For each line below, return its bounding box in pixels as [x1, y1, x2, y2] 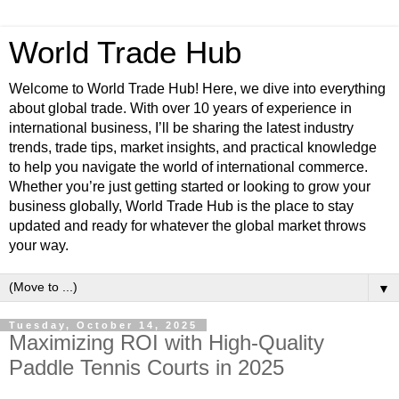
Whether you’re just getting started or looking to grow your [9, 179, 370, 194]
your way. [9, 238, 69, 253]
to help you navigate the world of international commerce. [9, 159, 368, 175]
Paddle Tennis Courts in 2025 [9, 355, 284, 379]
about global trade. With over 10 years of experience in [9, 101, 352, 116]
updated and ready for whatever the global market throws [9, 218, 366, 233]
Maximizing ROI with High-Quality [9, 330, 324, 354]
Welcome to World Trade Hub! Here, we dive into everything [9, 81, 386, 96]
